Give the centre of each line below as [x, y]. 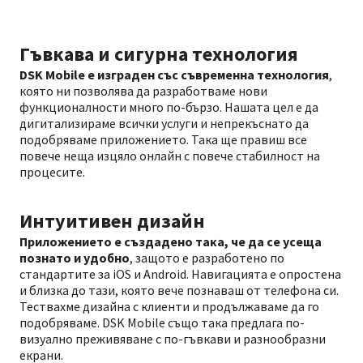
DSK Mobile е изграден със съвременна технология [174, 75]
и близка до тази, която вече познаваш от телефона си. [179, 290]
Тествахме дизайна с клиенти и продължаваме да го [169, 306]
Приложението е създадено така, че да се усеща [171, 241]
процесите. [52, 172]
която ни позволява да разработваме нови [143, 91]
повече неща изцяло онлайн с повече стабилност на [170, 156]
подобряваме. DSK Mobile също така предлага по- [162, 322]
